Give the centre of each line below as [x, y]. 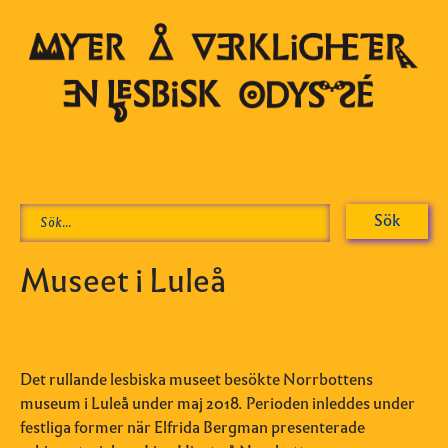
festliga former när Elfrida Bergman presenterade [192, 427]
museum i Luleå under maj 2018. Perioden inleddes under [217, 403]
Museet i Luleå [123, 280]
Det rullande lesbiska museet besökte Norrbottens [196, 379]
